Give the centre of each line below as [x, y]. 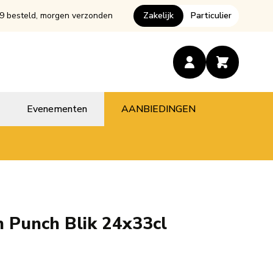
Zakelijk [158, 16]
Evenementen [57, 109]
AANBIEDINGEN [158, 109]
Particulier [211, 16]
